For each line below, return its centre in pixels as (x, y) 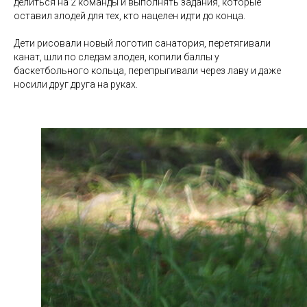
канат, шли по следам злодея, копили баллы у (116, 57)
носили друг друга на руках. (76, 84)
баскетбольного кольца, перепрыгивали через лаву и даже (147, 71)
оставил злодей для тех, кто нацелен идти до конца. (130, 16)
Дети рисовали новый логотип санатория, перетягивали (142, 43)
